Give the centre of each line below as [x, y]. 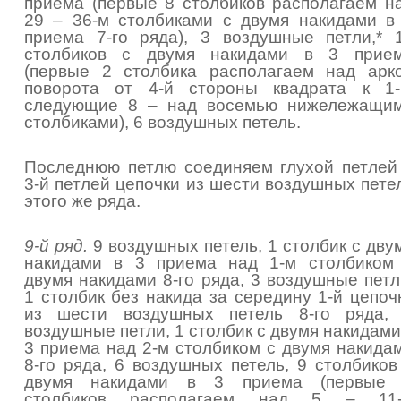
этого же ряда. [82, 201]
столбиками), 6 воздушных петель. [162, 122]
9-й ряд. [56, 246]
